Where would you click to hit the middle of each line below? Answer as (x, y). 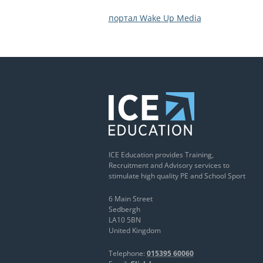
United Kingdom (134, 231)
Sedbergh (124, 210)
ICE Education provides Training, (161, 155)
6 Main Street (130, 199)
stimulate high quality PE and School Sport (177, 176)
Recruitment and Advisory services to (169, 166)
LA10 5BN (124, 220)
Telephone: (127, 254)
